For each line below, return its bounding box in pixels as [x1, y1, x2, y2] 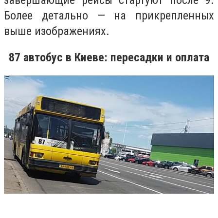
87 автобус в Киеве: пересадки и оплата [9, 50, 209, 64]
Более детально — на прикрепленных [4, 9, 214, 23]
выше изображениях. [4, 24, 109, 38]
